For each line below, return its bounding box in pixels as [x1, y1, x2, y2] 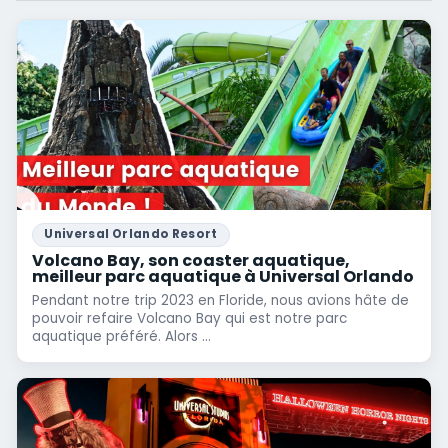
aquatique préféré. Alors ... [32, 326, 212, 346]
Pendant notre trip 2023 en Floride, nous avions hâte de [32, 290, 410, 310]
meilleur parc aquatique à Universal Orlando [32, 264, 415, 288]
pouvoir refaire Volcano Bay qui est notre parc [32, 308, 348, 328]
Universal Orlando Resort [44, 226, 218, 243]
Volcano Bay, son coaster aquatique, [32, 248, 351, 272]
